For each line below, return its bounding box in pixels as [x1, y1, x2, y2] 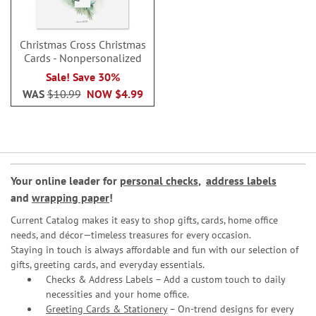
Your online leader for [11, 173, 120, 188]
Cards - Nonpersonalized [23, 50, 142, 65]
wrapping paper [32, 190, 109, 205]
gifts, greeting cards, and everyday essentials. [11, 257, 205, 271]
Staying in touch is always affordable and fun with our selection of [11, 243, 298, 256]
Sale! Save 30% [45, 69, 120, 84]
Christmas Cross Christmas [19, 37, 146, 51]
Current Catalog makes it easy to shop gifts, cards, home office [11, 213, 278, 226]
